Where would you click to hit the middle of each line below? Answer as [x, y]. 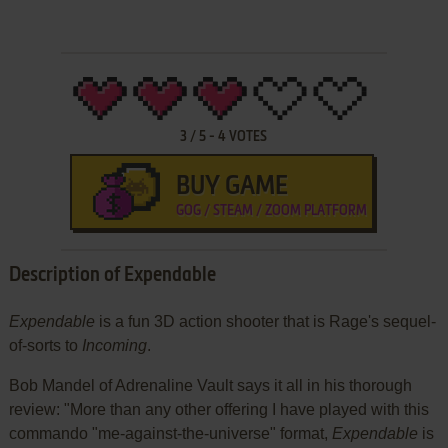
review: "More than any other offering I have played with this [218, 409]
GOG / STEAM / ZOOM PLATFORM [271, 210]
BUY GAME [231, 186]
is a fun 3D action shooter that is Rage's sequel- [265, 321]
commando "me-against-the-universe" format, [170, 433]
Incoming [114, 345]
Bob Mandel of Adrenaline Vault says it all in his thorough [210, 385]
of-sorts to [45, 345]
